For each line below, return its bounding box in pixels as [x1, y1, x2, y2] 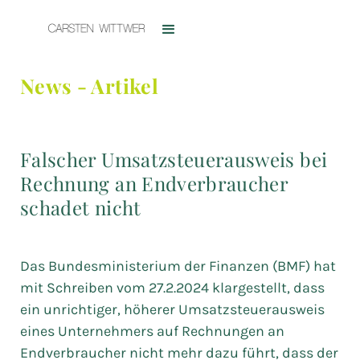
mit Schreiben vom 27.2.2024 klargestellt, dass [20, 279, 325, 297]
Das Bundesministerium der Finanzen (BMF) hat [20, 257, 336, 275]
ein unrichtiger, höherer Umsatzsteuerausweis [20, 301, 325, 318]
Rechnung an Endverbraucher [20, 170, 288, 196]
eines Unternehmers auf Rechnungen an [20, 322, 284, 340]
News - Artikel [20, 72, 158, 99]
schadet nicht [20, 194, 141, 220]
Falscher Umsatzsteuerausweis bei [20, 146, 328, 172]
